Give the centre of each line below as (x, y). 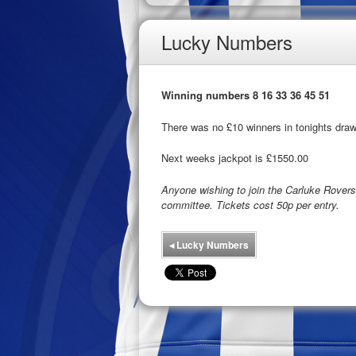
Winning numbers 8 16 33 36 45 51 (246, 95)
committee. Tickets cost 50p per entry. (250, 204)
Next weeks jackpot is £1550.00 (235, 158)
